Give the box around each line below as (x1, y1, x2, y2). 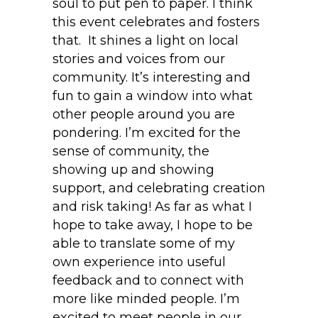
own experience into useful (53, 254, 226, 270)
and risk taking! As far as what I (53, 199, 252, 215)
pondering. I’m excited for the (53, 125, 241, 141)
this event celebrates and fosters (53, 14, 260, 31)
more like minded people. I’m (53, 291, 240, 307)
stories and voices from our (53, 51, 225, 67)
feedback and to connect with (53, 273, 244, 289)
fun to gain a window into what (53, 88, 253, 104)
